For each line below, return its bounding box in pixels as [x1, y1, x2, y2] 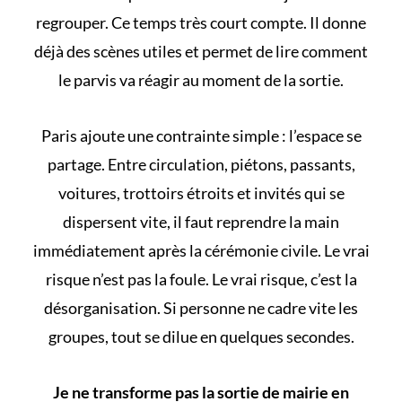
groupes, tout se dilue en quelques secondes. [48, 327, 354, 347]
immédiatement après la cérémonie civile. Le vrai [32, 240, 370, 261]
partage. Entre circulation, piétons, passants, [47, 154, 355, 175]
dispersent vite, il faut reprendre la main [63, 212, 339, 232]
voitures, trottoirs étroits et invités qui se [57, 183, 345, 204]
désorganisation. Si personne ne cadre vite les [44, 298, 358, 319]
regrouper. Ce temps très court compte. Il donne [36, 13, 366, 33]
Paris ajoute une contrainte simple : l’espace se [40, 126, 362, 146]
